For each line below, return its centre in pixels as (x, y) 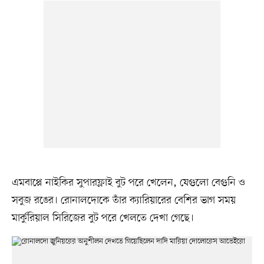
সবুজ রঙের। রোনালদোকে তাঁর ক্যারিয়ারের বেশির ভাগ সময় (123, 200)
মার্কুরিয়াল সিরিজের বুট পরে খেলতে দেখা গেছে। (103, 218)
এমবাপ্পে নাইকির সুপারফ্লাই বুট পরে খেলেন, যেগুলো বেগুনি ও (128, 182)
